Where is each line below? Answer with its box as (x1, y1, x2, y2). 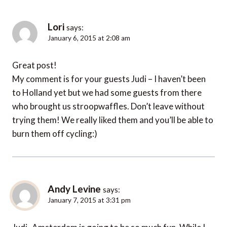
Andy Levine (48, 183, 101, 195)
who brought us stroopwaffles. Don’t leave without (12, 101, 205, 112)
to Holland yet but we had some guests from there (12, 87, 202, 98)
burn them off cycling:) (12, 128, 97, 139)
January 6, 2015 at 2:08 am (48, 34, 130, 43)
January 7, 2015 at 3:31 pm (48, 196, 131, 205)
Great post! (12, 60, 57, 71)
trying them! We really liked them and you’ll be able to (12, 115, 213, 126)
